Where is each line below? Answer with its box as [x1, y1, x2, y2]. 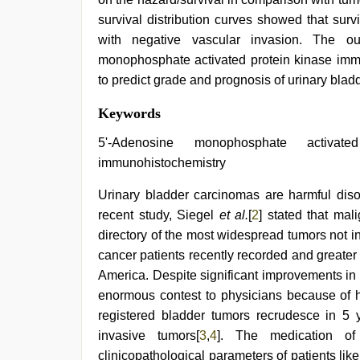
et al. [219, 208, 248, 222]
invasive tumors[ [98, 329, 200, 342]
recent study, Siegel [98, 208, 219, 222]
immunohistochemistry [98, 156, 226, 170]
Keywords [98, 105, 161, 121]
